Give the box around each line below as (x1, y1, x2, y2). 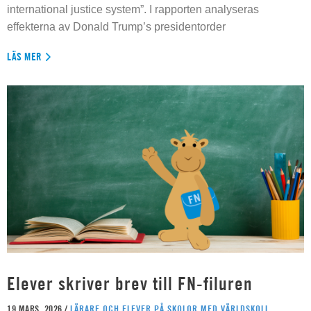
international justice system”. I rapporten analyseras (7, 3, 259, 15)
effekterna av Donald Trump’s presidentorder (7, 21, 226, 33)
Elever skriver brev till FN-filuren (7, 272, 253, 294)
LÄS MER (7, 50, 42, 63)
